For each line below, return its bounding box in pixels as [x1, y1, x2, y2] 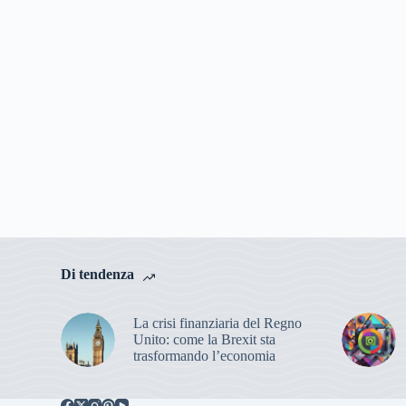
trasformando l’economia [133, 347, 276, 363]
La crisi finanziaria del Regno [133, 314, 303, 331]
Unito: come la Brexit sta [133, 331, 276, 347]
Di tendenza [61, 266, 135, 283]
